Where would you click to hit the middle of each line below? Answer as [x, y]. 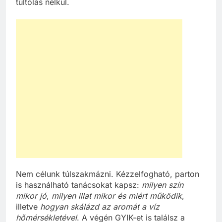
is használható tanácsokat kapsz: [79, 185]
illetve [28, 206]
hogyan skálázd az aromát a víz [100, 206]
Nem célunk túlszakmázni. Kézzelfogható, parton [108, 174]
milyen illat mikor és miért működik [117, 195]
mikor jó [31, 195]
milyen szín [163, 185]
